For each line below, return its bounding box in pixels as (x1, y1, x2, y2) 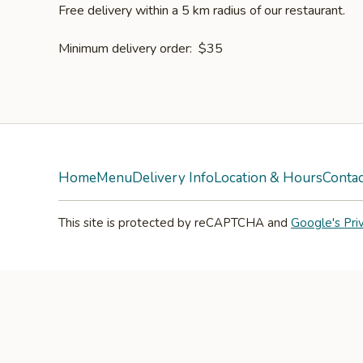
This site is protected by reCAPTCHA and (58, 215, 291, 231)
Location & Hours (214, 169, 322, 187)
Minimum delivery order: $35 (58, 40, 223, 58)
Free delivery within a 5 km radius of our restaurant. (58, 2, 345, 19)
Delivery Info (132, 169, 214, 187)
